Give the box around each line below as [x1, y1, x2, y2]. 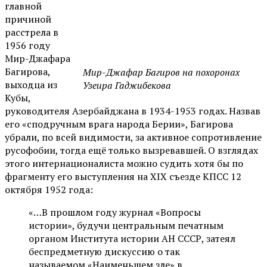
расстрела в [5, 25, 58, 39]
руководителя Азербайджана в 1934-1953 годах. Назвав [5, 104, 260, 117]
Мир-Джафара [5, 51, 70, 65]
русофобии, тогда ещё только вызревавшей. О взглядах [5, 143, 258, 157]
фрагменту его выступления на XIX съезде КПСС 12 [5, 169, 241, 183]
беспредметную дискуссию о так [29, 244, 180, 258]
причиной [5, 12, 51, 26]
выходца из [5, 77, 57, 91]
